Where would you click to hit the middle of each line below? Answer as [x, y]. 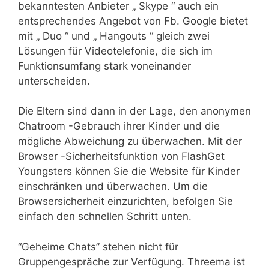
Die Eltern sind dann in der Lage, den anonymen [134, 111]
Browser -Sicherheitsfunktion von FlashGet [121, 156]
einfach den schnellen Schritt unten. [105, 216]
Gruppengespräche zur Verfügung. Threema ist [131, 261]
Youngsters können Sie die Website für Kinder [129, 171]
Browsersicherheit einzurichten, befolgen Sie [125, 201]
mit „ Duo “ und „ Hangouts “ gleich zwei [114, 36]
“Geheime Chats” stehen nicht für [98, 246]
